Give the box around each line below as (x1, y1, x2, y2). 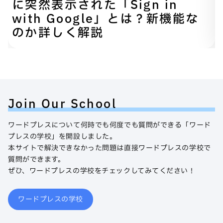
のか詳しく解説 (12, 24, 104, 42)
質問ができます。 (8, 154, 65, 165)
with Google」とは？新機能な (12, 10, 199, 28)
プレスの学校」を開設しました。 (8, 131, 117, 142)
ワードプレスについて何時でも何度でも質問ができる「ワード (8, 119, 211, 130)
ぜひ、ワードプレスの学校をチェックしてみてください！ (8, 165, 196, 176)
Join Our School (8, 95, 116, 113)
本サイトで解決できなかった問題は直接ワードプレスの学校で (8, 142, 211, 153)
